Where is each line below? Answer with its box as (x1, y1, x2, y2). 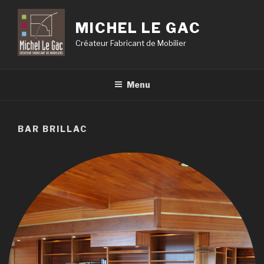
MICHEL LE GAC (75, 19, 201, 37)
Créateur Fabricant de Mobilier (75, 38, 186, 48)
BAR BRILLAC (18, 123, 87, 134)
